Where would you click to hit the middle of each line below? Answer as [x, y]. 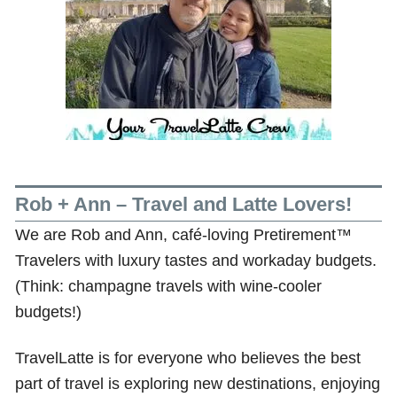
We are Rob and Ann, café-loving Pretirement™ [184, 235]
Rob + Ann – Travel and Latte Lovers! [184, 204]
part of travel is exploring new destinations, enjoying [198, 384]
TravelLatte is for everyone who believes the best [188, 358]
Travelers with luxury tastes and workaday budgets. [196, 261]
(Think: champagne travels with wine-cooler [169, 286]
